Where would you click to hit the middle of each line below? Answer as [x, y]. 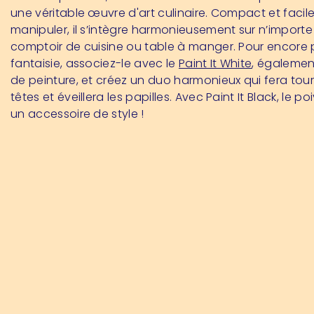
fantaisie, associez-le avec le [95, 64]
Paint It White [215, 64]
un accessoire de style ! [77, 114]
